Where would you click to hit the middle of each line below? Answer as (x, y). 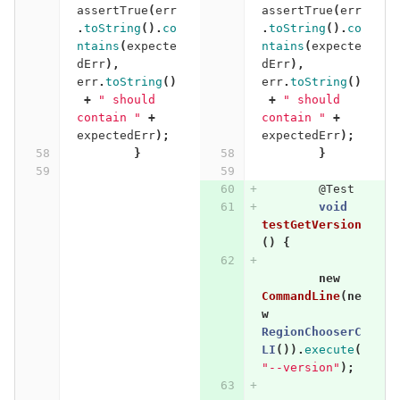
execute (329, 349)
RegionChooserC (311, 331)
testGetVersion (311, 224)
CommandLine (300, 296)
